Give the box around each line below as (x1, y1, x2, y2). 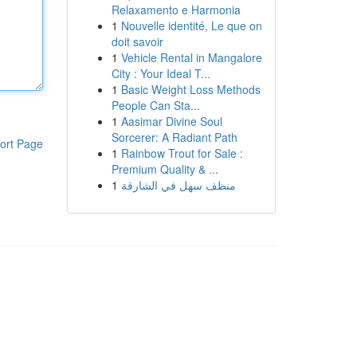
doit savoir (111, 33, 163, 49)
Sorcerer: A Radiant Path (111, 129, 237, 145)
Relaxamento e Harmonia (111, 2, 241, 18)
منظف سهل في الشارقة (120, 177, 236, 193)
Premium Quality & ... (111, 161, 218, 177)
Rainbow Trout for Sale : (120, 145, 243, 161)
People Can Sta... (111, 97, 200, 113)
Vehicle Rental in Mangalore (120, 49, 262, 65)
